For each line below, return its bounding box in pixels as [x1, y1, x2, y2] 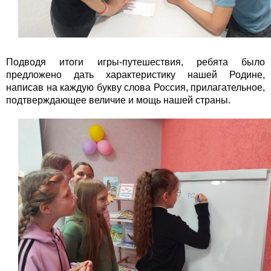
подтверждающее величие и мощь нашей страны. [6, 95, 230, 105]
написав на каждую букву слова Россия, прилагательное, [6, 82, 265, 93]
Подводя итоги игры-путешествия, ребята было [6, 57, 265, 67]
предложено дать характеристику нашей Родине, [6, 70, 265, 80]
